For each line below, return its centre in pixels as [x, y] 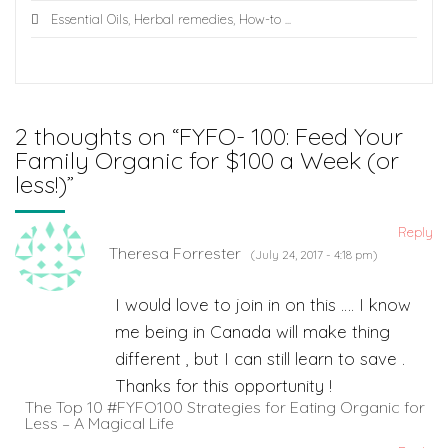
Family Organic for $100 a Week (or [207, 160]
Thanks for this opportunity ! [223, 385]
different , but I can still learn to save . [260, 358]
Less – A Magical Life [99, 422]
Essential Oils [89, 19]
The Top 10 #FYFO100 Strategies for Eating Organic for [225, 406]
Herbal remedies [183, 19]
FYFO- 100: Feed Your [291, 136]
